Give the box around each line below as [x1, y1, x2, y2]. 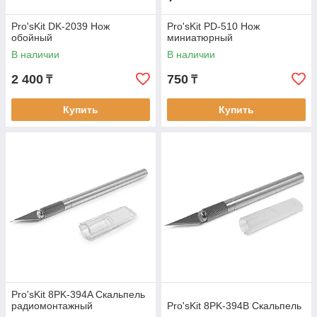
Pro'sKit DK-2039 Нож [11, 21, 110, 32]
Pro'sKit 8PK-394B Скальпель [167, 300, 301, 311]
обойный [11, 32, 52, 43]
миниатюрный [167, 32, 233, 43]
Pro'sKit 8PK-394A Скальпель [11, 289, 145, 300]
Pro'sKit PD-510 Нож [167, 21, 260, 32]
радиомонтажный [11, 300, 93, 311]
